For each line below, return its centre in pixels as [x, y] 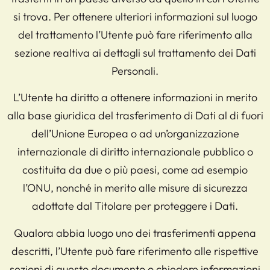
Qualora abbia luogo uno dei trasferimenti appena [135, 233]
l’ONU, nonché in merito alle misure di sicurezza [135, 188]
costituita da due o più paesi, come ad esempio [135, 170]
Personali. [135, 71]
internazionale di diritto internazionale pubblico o [135, 152]
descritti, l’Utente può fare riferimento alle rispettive [135, 251]
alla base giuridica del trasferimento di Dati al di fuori [135, 116]
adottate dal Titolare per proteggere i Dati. [135, 206]
